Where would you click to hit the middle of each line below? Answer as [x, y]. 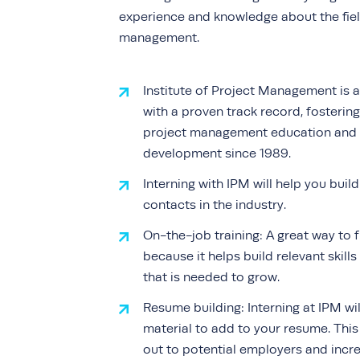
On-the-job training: [202, 235]
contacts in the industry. [214, 205]
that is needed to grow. [214, 277]
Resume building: [195, 308]
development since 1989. [217, 153]
